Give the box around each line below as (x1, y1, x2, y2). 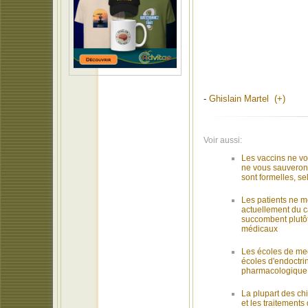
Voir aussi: (203, 135, 242, 145)
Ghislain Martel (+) (209, 93, 285, 104)
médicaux (241, 223, 278, 234)
